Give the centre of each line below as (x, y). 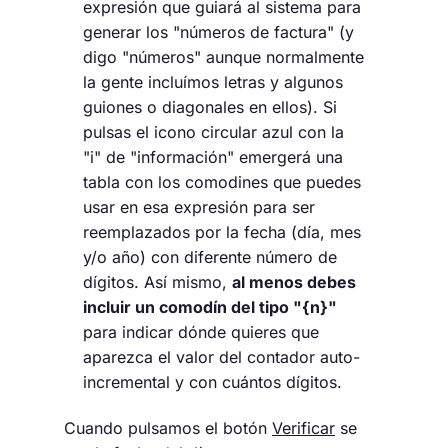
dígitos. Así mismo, (158, 282)
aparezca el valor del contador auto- (222, 357)
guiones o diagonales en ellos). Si (210, 107)
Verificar (303, 427)
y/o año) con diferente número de (210, 257)
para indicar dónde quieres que (201, 332)
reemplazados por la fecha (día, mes (222, 232)
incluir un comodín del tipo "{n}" (210, 307)
